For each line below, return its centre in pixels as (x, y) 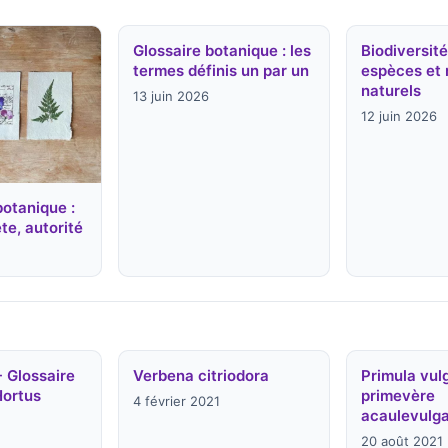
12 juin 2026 (398, 116)
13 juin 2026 (171, 96)
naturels (390, 90)
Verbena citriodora (201, 375)
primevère (397, 395)
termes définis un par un (221, 70)
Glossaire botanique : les (222, 50)
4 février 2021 (177, 400)
